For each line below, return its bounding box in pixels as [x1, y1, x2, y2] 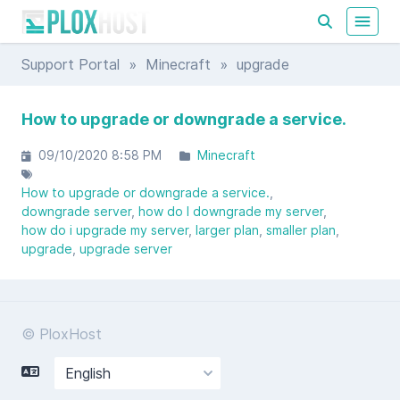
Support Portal [21, 55, 120, 73]
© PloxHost [21, 325, 102, 343]
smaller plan [266, 222, 336, 237]
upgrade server [79, 241, 172, 256]
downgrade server [21, 204, 131, 219]
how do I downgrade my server [138, 204, 323, 219]
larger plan [196, 222, 259, 237]
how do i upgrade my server [21, 222, 188, 237]
